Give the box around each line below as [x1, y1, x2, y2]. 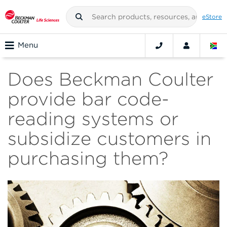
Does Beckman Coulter [8, 68, 213, 91]
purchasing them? [8, 147, 168, 170]
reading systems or [8, 107, 178, 130]
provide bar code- [8, 88, 169, 110]
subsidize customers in [8, 127, 211, 150]
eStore [202, 13, 222, 20]
